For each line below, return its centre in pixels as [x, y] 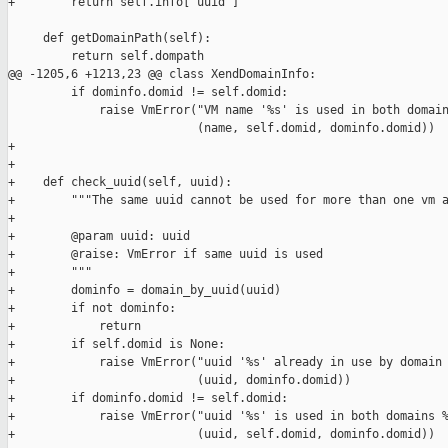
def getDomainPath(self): [109, 38]
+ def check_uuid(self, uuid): [120, 182]
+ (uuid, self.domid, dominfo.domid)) [221, 434]
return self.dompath [106, 56]
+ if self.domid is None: [116, 344]
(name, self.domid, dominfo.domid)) [221, 128]
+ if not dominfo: [92, 308]
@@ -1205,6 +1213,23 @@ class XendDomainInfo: [162, 74]
